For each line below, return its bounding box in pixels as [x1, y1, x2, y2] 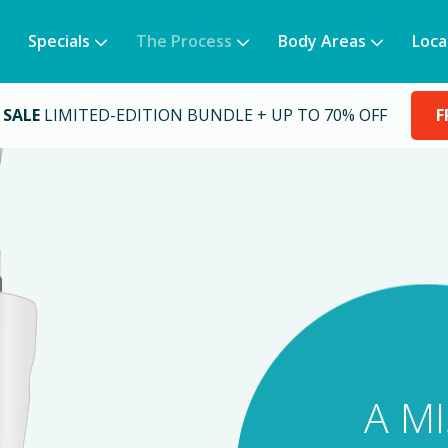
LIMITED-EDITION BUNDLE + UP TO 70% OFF [44, 104, 387, 127]
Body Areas [278, 30, 366, 52]
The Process [136, 30, 232, 52]
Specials [28, 30, 90, 52]
